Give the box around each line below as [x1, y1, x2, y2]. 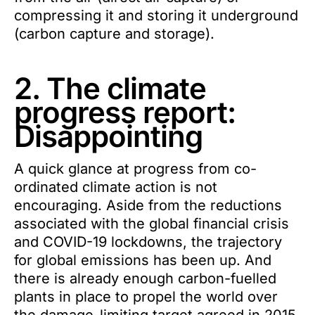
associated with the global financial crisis [14, 215, 289, 232]
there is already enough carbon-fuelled [14, 270, 276, 287]
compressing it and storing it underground [14, 7, 298, 24]
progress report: [14, 94, 236, 130]
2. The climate [14, 70, 206, 106]
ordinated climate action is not [14, 179, 217, 195]
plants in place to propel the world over [14, 288, 278, 305]
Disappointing [14, 118, 202, 154]
